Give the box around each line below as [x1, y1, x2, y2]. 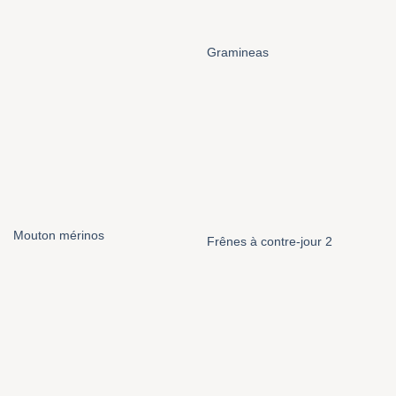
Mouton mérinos [12, 228, 104, 242]
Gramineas [206, 45, 269, 59]
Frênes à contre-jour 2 [206, 234, 332, 248]
